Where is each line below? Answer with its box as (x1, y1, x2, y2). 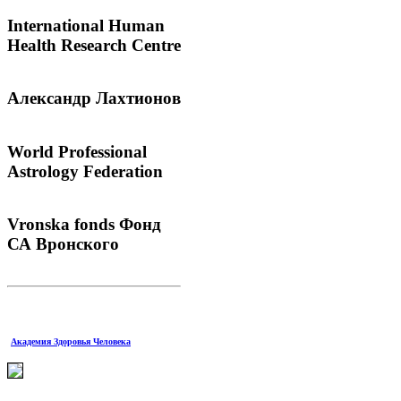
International (7, 15, 104, 35)
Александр (7, 89, 91, 108)
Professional (54, 141, 147, 161)
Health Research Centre (7, 35, 181, 55)
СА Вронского (7, 235, 119, 253)
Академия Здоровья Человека (11, 336, 131, 346)
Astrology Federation (7, 161, 163, 181)
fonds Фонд (70, 215, 161, 234)
